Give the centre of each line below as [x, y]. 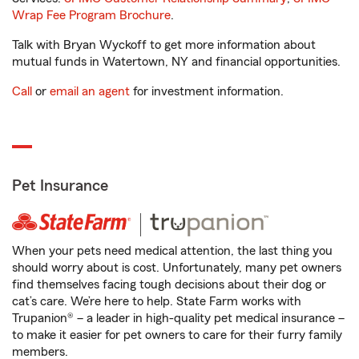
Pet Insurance [60, 186]
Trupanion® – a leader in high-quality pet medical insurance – [178, 318]
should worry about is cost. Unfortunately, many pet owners [177, 268]
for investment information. [207, 91]
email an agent [90, 91]
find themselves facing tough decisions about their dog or [169, 284]
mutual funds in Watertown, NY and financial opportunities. [176, 62]
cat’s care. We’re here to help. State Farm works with [157, 301]
